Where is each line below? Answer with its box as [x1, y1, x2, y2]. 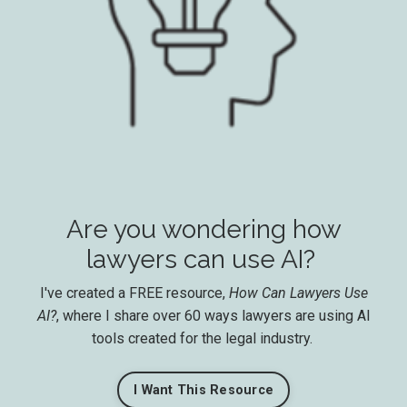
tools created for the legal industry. [91, 329, 316, 347]
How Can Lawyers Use [228, 283, 368, 302]
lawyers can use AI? [85, 243, 322, 274]
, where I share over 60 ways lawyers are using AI [55, 306, 371, 324]
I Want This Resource [134, 382, 273, 398]
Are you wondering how [65, 213, 342, 244]
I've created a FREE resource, [39, 283, 229, 302]
